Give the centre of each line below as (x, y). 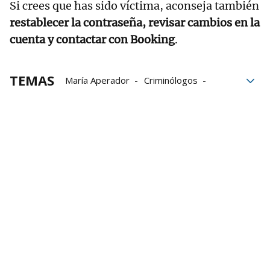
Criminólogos (171, 80)
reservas (173, 130)
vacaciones (196, 114)
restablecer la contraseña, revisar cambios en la (135, 22)
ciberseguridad (96, 97)
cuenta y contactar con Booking (92, 39)
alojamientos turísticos (112, 114)
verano (80, 130)
